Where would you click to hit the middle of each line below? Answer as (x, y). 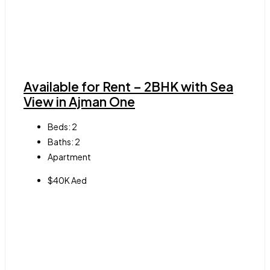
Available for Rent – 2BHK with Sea (128, 86)
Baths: (61, 142)
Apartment (69, 157)
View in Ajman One (79, 101)
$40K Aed (67, 181)
